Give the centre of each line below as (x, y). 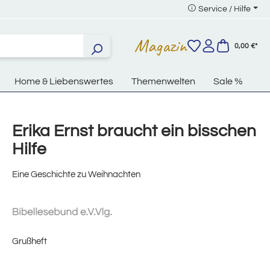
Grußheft (30, 242)
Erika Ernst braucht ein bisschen (134, 131)
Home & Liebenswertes (64, 82)
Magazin (161, 46)
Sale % (228, 82)
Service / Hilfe (225, 9)
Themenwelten (163, 82)
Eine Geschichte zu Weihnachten (76, 175)
